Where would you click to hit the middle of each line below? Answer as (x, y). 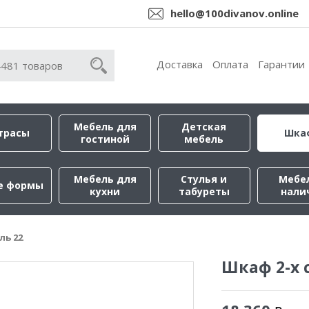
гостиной (105, 139)
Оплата (230, 64)
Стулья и (204, 179)
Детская (204, 127)
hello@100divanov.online (235, 13)
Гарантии (281, 64)
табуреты (204, 191)
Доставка (180, 64)
